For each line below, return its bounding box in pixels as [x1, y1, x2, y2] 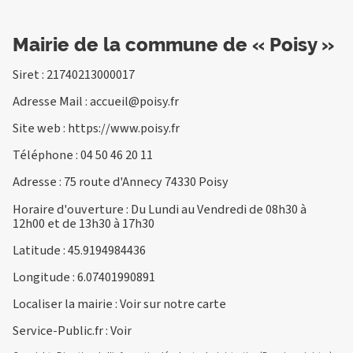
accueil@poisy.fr [90, 91, 179, 110]
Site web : [13, 119, 68, 138]
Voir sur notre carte [120, 295, 226, 314]
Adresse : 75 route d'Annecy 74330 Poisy [13, 173, 229, 191]
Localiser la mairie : [13, 295, 120, 314]
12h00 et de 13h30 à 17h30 [13, 214, 154, 232]
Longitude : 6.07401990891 [13, 267, 155, 286]
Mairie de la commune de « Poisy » [13, 32, 334, 56]
